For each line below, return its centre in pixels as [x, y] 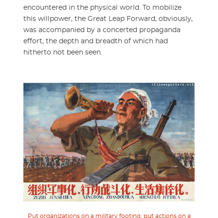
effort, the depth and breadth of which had [96, 42]
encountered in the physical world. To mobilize [102, 8]
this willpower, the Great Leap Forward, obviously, [108, 19]
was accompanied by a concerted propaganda [102, 30]
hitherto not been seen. [63, 53]
